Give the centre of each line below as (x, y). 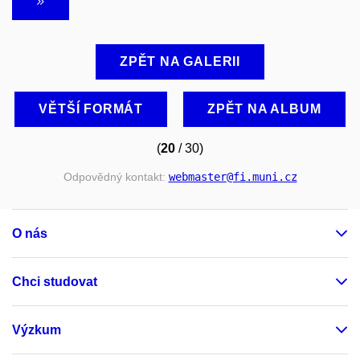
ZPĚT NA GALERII (180, 62)
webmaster (197, 177)
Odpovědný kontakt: (116, 177)
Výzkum (37, 329)
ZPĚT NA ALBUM (264, 109)
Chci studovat (55, 281)
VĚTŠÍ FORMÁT (91, 109)
